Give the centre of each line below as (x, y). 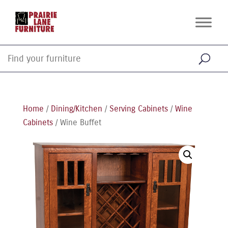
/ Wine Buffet (77, 122)
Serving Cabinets (138, 109)
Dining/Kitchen (76, 109)
